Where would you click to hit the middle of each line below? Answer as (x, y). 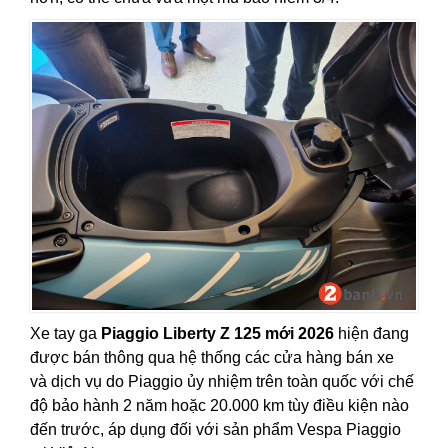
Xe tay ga (65, 334)
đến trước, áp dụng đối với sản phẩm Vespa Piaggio (215, 430)
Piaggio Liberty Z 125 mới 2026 (217, 334)
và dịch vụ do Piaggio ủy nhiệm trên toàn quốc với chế (222, 382)
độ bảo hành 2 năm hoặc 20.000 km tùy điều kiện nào (219, 406)
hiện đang (371, 334)
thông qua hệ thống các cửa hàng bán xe (249, 358)
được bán (65, 358)
